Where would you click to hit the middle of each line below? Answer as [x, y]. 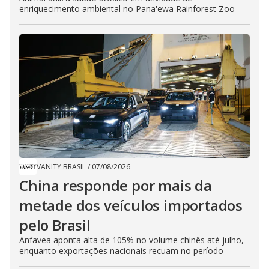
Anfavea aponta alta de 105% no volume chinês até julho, [131, 240]
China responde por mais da [116, 186]
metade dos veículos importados [131, 205]
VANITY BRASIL [61, 167]
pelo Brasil [55, 225]
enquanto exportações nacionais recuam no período [121, 251]
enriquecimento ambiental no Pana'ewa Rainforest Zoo [127, 9]
